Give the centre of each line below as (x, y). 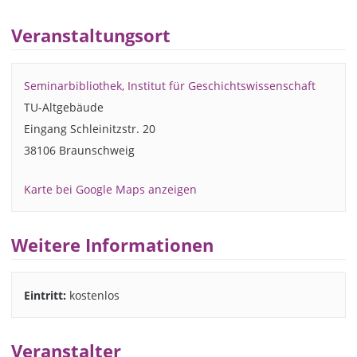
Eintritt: (45, 295)
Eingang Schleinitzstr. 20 (89, 128)
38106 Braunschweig (79, 150)
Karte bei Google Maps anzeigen (110, 189)
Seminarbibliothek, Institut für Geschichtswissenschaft (169, 85)
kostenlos (92, 295)
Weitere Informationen (113, 245)
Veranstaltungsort (91, 36)
